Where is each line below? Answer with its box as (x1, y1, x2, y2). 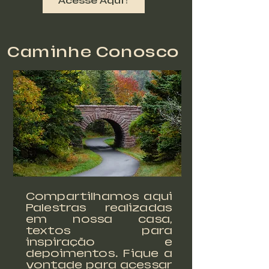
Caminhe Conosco (7, 44, 180, 60)
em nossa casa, (26, 213, 172, 225)
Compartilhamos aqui (26, 190, 172, 202)
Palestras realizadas (26, 202, 172, 214)
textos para (26, 225, 172, 237)
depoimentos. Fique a (26, 247, 172, 259)
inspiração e (26, 236, 172, 248)
